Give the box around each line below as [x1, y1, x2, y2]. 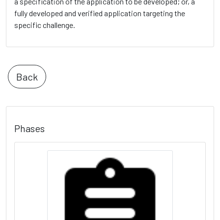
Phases [14, 122, 45, 135]
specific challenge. [14, 20, 75, 30]
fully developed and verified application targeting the [14, 8, 185, 18]
